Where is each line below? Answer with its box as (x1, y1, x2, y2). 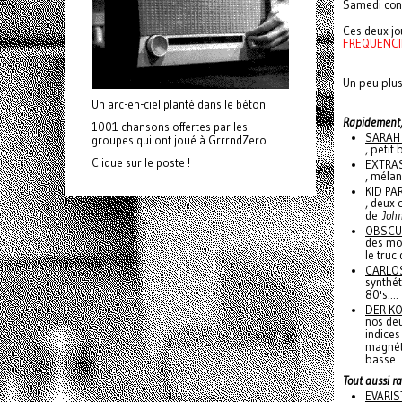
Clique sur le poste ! (92, 155, 190, 170)
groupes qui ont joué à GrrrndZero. (92, 133, 269, 148)
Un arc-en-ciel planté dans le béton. (92, 97, 268, 112)
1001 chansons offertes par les (92, 119, 248, 135)
